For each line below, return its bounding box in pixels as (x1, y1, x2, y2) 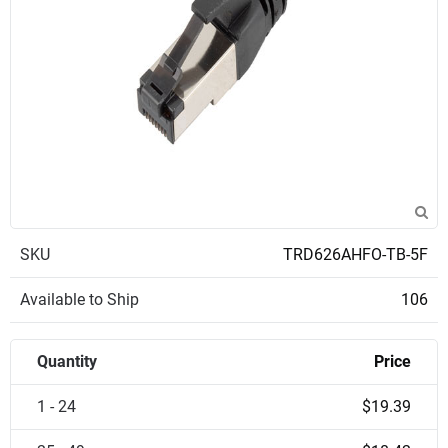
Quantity (37, 352, 97, 371)
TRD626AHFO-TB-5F (283, 245, 428, 264)
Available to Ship (20, 290, 139, 309)
